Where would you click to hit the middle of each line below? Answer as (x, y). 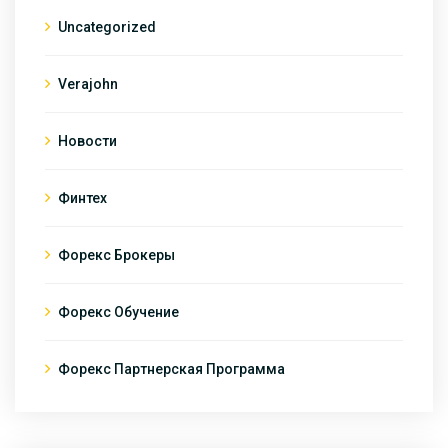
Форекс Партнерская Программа (171, 368)
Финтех (82, 197)
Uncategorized (107, 26)
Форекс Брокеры (116, 254)
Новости (87, 140)
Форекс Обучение (118, 311)
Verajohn (88, 83)
